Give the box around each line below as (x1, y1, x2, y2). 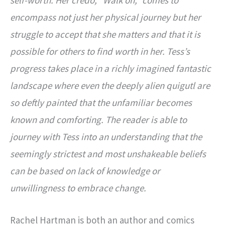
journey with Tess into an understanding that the (10, 130, 202, 143)
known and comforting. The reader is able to (10, 113, 187, 126)
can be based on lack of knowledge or (10, 164, 160, 177)
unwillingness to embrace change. (10, 181, 146, 194)
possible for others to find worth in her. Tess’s (10, 45, 190, 57)
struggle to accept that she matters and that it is (10, 28, 200, 40)
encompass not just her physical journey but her (10, 11, 201, 23)
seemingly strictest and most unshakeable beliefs (10, 147, 206, 160)
